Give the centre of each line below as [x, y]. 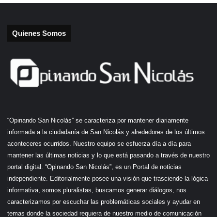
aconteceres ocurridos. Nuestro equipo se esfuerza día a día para [99, 143]
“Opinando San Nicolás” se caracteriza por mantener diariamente [98, 120]
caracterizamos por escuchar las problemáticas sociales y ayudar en [104, 201]
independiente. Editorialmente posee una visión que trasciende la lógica [108, 178]
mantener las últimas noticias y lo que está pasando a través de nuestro [108, 155]
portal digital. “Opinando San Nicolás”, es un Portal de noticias [94, 167]
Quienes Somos [39, 33]
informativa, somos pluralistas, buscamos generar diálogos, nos [97, 190]
